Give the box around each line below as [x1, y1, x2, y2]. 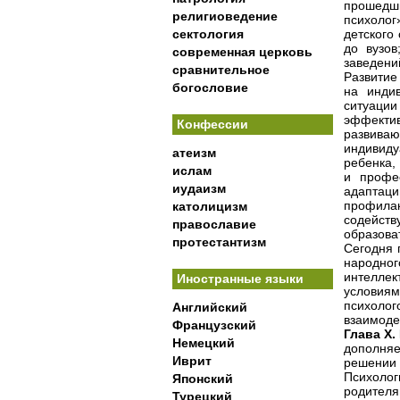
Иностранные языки [177, 271, 304, 286]
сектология [172, 27, 244, 41]
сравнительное [172, 62, 270, 77]
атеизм [172, 146, 216, 160]
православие [172, 217, 256, 231]
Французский [172, 318, 256, 332]
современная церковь [172, 45, 312, 59]
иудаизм [172, 181, 226, 196]
